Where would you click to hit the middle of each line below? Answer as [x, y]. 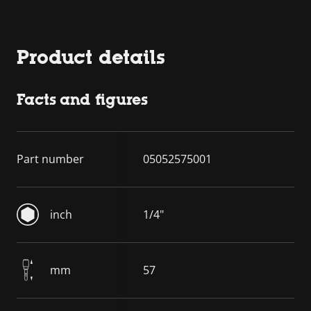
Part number [50, 159]
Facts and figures [82, 99]
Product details [91, 57]
